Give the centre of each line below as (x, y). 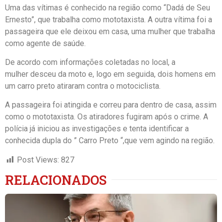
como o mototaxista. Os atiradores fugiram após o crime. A (107, 117)
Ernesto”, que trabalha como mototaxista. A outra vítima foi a (109, 19)
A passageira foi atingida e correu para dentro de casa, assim (111, 105)
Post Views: (38, 160)
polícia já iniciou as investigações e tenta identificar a (97, 129)
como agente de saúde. (45, 43)
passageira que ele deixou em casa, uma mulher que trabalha (110, 31)
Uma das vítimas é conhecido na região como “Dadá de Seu (108, 7)
